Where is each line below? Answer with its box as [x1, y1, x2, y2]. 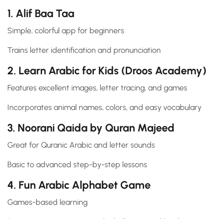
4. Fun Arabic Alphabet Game [7, 178, 151, 192]
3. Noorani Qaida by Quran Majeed [7, 121, 175, 135]
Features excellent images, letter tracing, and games [7, 83, 187, 93]
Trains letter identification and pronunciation [7, 45, 161, 55]
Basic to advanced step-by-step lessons [7, 160, 147, 170]
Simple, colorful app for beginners [7, 26, 124, 36]
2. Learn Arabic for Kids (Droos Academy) [7, 64, 206, 78]
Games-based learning [7, 197, 88, 207]
